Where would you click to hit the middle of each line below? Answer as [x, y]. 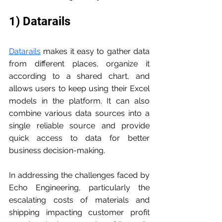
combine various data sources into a [79, 113]
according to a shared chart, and [79, 76]
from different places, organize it [79, 64]
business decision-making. [57, 151]
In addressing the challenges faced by [79, 175]
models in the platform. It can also [79, 101]
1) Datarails [40, 22]
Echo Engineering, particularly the [79, 188]
